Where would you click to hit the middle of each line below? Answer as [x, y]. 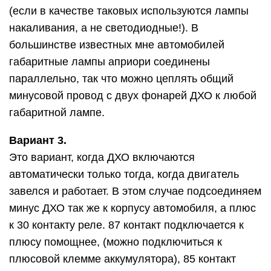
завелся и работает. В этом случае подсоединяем [135, 191]
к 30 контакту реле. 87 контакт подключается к [126, 225]
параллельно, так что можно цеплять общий [121, 79]
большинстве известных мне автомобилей [117, 45]
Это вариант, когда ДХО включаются [102, 158]
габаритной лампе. [57, 113]
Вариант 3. [38, 141]
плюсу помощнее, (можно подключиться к [116, 242]
